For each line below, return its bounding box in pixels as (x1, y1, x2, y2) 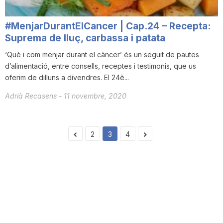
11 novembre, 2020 (64, 92, 126, 101)
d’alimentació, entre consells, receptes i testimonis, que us (5, 62, 196, 71)
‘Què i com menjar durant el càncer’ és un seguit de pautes (5, 50, 199, 59)
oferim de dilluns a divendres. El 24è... (5, 73, 129, 82)
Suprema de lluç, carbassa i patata (5, 32, 165, 44)
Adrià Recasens (5, 92, 59, 101)
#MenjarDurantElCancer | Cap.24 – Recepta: (5, 20, 211, 32)
